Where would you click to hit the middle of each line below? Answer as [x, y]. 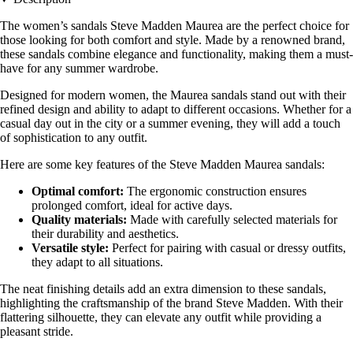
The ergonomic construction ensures [215, 191]
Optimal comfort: [78, 191]
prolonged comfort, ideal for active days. [132, 205]
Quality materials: [79, 219]
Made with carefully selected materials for [232, 219]
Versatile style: [70, 247]
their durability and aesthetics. [105, 233]
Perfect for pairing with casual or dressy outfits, [227, 247]
